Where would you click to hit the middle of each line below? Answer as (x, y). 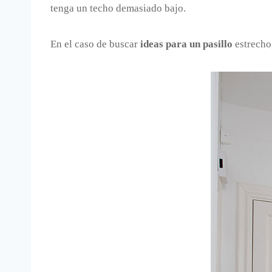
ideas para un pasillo (186, 44)
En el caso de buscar (95, 44)
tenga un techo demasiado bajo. (118, 8)
